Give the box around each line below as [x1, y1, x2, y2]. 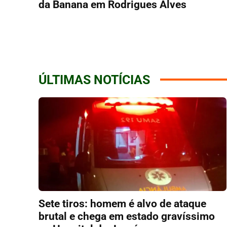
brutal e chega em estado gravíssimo [39, 210, 215, 223]
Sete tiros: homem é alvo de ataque [39, 198, 206, 210]
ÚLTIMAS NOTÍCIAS [39, 72, 150, 87]
